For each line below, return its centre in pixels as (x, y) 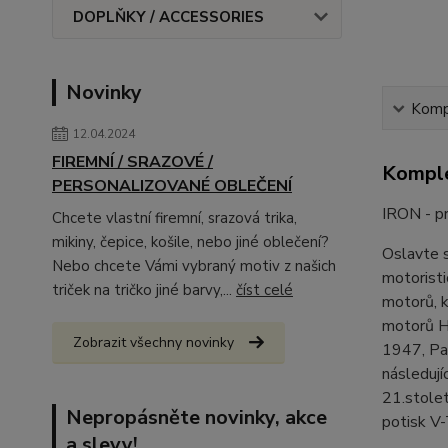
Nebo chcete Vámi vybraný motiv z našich (194, 266)
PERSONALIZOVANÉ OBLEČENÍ (172, 186)
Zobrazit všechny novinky (153, 342)
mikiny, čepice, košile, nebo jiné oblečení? (190, 242)
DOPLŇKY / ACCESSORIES (168, 17)
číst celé (264, 290)
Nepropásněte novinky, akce (196, 417)
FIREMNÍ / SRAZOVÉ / (132, 162)
